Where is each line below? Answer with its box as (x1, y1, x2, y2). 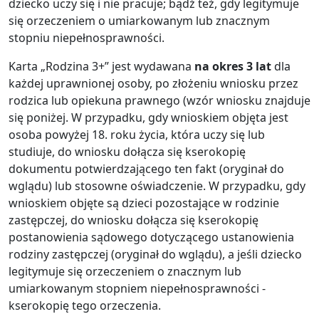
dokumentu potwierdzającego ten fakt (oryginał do (9, 160, 284, 177)
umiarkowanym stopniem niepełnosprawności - (9, 280, 266, 296)
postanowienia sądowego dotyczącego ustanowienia (9, 229, 294, 245)
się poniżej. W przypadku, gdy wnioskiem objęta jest (9, 109, 288, 125)
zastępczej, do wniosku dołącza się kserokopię (9, 211, 258, 228)
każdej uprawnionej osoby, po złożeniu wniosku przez (9, 75, 298, 91)
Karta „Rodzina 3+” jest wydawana (9, 58, 194, 74)
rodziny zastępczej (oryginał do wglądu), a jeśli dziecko (9, 246, 302, 262)
